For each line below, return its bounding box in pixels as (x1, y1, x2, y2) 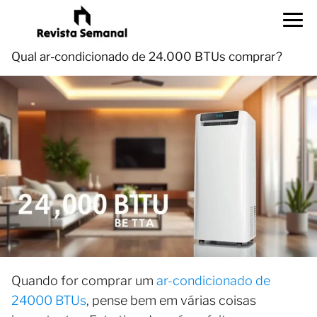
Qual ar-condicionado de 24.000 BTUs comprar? (11, 50, 282, 64)
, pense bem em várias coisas (86, 293, 256, 309)
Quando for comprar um (11, 273, 156, 289)
